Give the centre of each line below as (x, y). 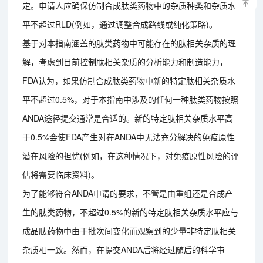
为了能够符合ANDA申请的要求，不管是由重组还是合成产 (128, 193)
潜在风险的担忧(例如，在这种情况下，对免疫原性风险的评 (131, 155)
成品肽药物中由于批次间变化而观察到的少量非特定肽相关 (129, 230)
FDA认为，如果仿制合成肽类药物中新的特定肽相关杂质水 (129, 80)
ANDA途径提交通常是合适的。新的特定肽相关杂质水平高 (128, 118)
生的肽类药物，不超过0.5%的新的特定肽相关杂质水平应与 (131, 212)
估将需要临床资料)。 (61, 174)
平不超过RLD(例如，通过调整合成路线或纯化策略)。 (120, 24)
